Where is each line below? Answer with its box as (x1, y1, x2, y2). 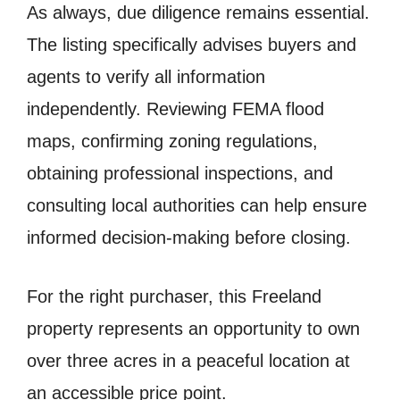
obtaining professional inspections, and (27, 162, 333, 183)
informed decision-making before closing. (27, 227, 351, 247)
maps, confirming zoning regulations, (27, 130, 318, 151)
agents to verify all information (27, 66, 265, 87)
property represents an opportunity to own (27, 318, 360, 338)
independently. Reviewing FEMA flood (27, 98, 324, 119)
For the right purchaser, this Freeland (27, 286, 321, 306)
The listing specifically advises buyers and (27, 34, 356, 54)
